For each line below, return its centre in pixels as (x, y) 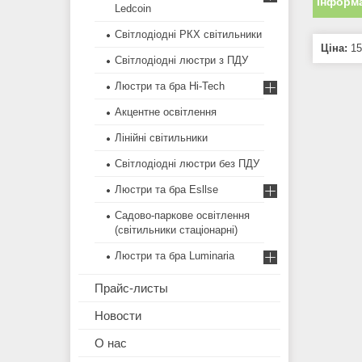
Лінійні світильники (161, 138)
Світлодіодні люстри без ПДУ (187, 164)
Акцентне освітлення (166, 112)
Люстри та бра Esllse (166, 190)
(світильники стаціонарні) (176, 230)
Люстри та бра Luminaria (175, 256)
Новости (118, 316)
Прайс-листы (131, 288)
